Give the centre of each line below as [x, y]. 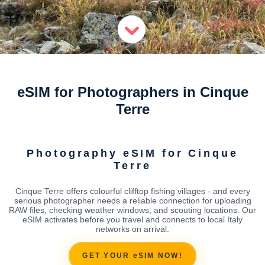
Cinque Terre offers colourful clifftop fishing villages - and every [132, 191]
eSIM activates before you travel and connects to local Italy [132, 219]
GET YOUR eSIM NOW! [132, 256]
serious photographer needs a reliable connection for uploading [132, 200]
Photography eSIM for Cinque [132, 153]
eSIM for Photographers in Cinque [132, 92]
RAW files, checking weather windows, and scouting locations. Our [132, 210]
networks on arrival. [132, 229]
